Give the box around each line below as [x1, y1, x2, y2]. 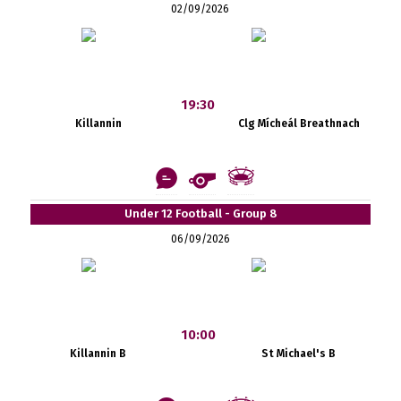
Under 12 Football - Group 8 [124, 206, 277, 220]
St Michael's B [261, 346, 337, 360]
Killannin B [70, 346, 127, 360]
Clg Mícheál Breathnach [237, 116, 360, 130]
